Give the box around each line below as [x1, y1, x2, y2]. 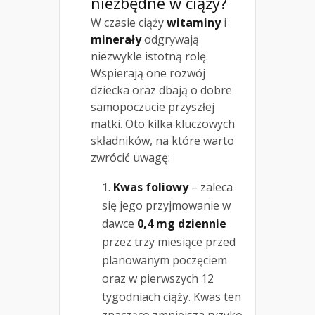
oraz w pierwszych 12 [102, 271, 214, 287]
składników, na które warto [91, 133, 234, 149]
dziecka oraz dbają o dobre [91, 82, 232, 98]
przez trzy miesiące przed [102, 234, 236, 250]
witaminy [167, 15, 221, 31]
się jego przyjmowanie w [102, 198, 231, 214]
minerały [91, 32, 141, 48]
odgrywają [141, 32, 199, 48]
